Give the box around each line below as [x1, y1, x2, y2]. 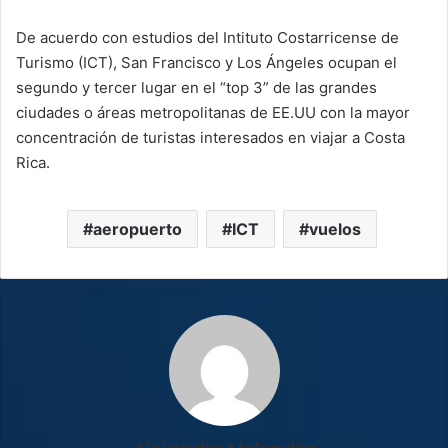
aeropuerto [92, 219, 182, 240]
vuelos [308, 219, 361, 240]
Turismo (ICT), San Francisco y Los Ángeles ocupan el [16, 53, 397, 73]
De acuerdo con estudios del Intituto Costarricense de [16, 28, 399, 48]
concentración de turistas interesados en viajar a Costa [16, 128, 405, 148]
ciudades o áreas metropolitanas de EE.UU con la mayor [16, 103, 410, 123]
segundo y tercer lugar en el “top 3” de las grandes [16, 78, 377, 98]
